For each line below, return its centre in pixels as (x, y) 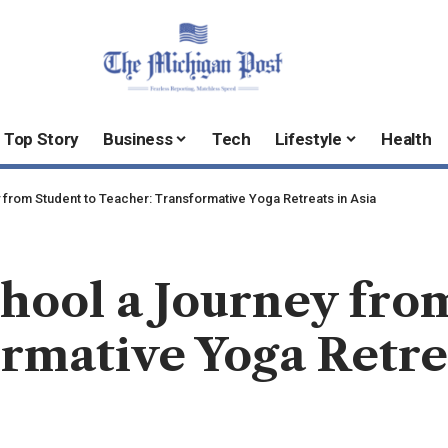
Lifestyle (308, 139)
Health (406, 139)
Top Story (42, 139)
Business (138, 139)
